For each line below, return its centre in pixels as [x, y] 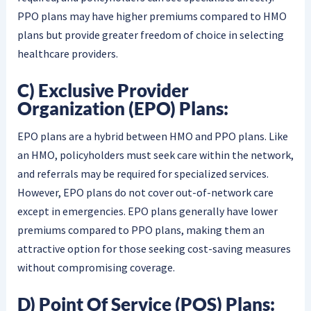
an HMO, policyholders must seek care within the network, [155, 155]
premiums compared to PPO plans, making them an [141, 230]
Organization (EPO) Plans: [123, 108]
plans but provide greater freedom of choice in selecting [150, 35]
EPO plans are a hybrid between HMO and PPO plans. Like [152, 136]
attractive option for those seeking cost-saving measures [154, 249]
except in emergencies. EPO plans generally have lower [147, 211]
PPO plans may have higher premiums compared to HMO [152, 16]
